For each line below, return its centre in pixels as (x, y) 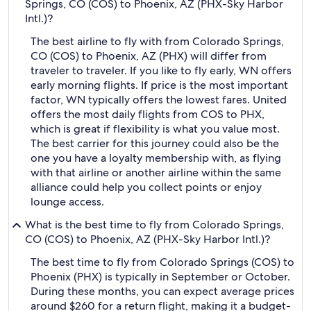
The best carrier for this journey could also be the (155, 143)
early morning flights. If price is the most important (159, 85)
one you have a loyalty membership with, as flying (156, 158)
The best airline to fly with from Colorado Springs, (157, 41)
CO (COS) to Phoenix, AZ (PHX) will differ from (149, 56)
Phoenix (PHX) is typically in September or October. (160, 277)
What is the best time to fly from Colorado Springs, (154, 225)
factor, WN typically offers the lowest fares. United (159, 100)
